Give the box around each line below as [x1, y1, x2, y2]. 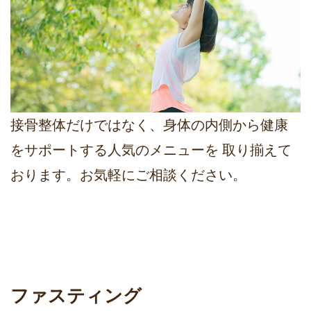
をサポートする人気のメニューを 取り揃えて [10, 141, 292, 158]
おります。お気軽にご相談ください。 [10, 166, 246, 183]
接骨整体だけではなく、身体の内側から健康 [10, 116, 288, 133]
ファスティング [10, 285, 142, 306]
